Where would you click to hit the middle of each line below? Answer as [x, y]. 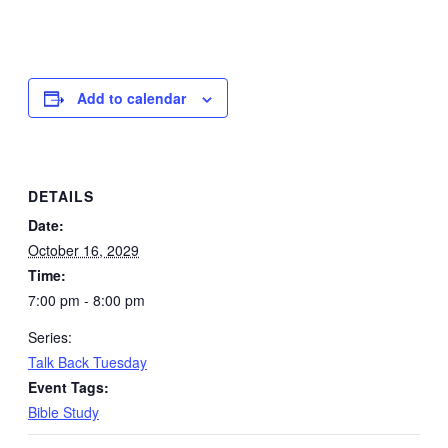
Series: [50, 336]
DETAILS [61, 195]
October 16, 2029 [83, 249]
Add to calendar [131, 98]
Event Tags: [68, 386]
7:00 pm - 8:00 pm [86, 299]
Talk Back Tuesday [87, 361]
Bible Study [63, 411]
